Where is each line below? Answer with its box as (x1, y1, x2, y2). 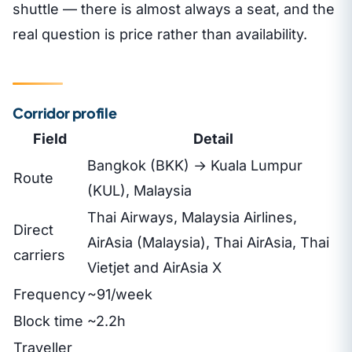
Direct (13, 221, 53, 238)
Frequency (13, 285, 86, 302)
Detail (192, 130, 233, 147)
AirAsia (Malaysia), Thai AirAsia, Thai (87, 233, 329, 251)
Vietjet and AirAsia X (87, 258, 222, 276)
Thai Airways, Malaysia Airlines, (87, 208, 297, 225)
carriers (13, 246, 65, 263)
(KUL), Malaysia (87, 181, 192, 199)
